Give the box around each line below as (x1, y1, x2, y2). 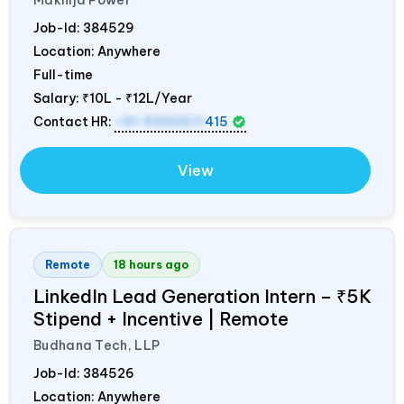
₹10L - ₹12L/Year (82, 89, 192, 106)
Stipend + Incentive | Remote (33, 307, 289, 330)
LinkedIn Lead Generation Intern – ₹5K (33, 284, 372, 308)
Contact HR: (33, 113, 115, 130)
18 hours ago (114, 257, 188, 271)
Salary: (33, 89, 82, 106)
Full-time (33, 66, 93, 83)
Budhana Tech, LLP (33, 336, 161, 353)
